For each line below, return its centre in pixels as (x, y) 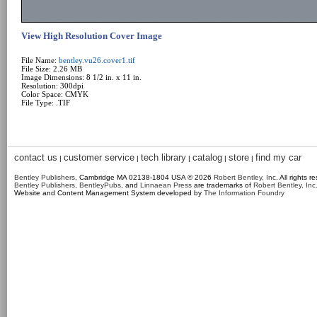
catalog (207, 157)
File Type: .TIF (46, 103)
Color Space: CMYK (55, 94)
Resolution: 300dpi (52, 86)
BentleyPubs (100, 185)
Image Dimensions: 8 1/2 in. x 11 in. (81, 77)
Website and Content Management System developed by (109, 193)
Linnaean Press (166, 185)
